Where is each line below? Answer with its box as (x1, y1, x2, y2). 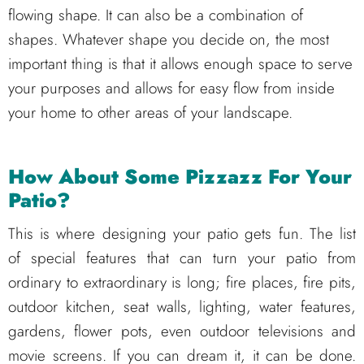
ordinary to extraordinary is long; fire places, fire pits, (8, 271, 356, 294)
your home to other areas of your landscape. (8, 101, 292, 123)
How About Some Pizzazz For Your (8, 162, 352, 191)
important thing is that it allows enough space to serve (8, 52, 353, 75)
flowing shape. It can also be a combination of (8, 3, 303, 26)
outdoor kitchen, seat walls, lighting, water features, (8, 296, 356, 318)
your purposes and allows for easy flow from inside (8, 76, 335, 99)
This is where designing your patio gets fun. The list (8, 223, 356, 245)
